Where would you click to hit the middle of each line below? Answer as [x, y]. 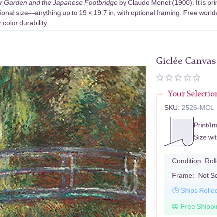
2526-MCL [198, 108]
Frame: [183, 175]
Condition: [188, 161]
